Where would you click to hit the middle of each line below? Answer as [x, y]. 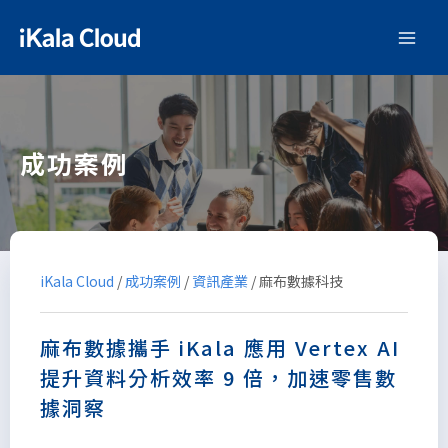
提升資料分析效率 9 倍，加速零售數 [218, 377]
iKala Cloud [77, 281]
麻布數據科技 [299, 281]
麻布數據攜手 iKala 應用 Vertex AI [220, 347]
